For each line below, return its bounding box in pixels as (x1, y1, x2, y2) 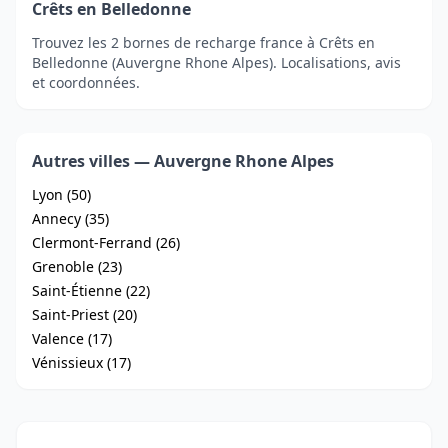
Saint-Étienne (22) (32, 281, 150, 300)
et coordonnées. (32, 73, 140, 92)
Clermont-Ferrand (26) (32, 233, 180, 252)
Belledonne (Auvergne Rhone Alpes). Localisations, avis (32, 53, 401, 72)
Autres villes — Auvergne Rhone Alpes (32, 150, 334, 172)
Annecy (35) (32, 209, 109, 228)
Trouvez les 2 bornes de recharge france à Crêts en (32, 33, 375, 52)
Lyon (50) (32, 185, 91, 204)
